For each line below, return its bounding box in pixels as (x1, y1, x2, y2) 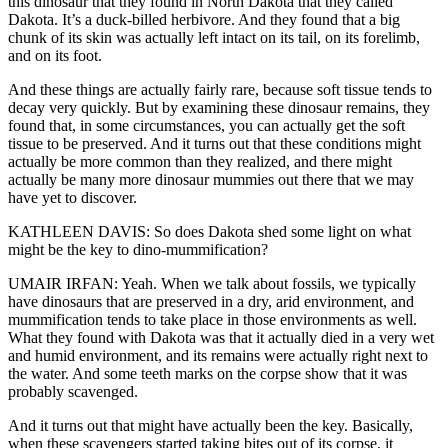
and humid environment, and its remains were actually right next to (8, 347, 428, 365)
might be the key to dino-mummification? (8, 241, 268, 259)
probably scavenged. (8, 383, 138, 401)
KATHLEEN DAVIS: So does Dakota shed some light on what (8, 223, 411, 241)
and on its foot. (8, 47, 102, 65)
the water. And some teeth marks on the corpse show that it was (8, 365, 407, 383)
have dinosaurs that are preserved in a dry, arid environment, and (8, 293, 414, 311)
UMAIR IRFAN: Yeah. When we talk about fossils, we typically (8, 275, 416, 293)
